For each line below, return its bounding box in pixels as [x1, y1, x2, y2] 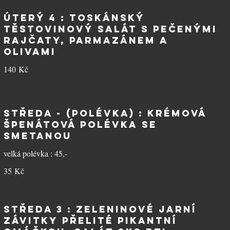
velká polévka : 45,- [3, 148, 67, 159]
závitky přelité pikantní [3, 215, 177, 226]
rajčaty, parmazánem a [3, 34, 168, 46]
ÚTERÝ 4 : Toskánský [3, 12, 145, 24]
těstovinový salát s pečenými [3, 23, 217, 35]
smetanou [3, 130, 72, 142]
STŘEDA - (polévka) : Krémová [3, 107, 206, 119]
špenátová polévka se [3, 119, 157, 130]
